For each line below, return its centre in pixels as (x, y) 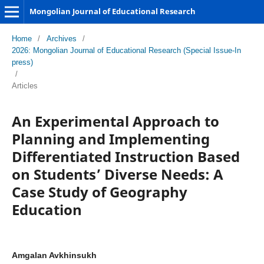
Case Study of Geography (99, 192)
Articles (24, 85)
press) (22, 62)
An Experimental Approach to (115, 121)
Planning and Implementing (110, 138)
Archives (61, 38)
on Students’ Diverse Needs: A (117, 174)
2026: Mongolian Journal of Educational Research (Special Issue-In (126, 50)
